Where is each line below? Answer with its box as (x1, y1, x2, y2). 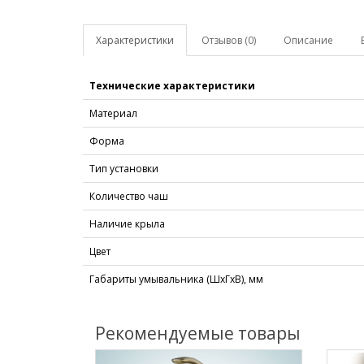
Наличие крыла (89, 217, 165, 231)
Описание (284, 33, 333, 47)
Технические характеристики (89, 79, 255, 93)
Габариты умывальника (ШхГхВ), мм (89, 272, 263, 286)
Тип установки (89, 162, 158, 175)
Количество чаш (89, 189, 168, 203)
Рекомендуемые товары (95, 322, 301, 344)
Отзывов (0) (201, 33, 256, 47)
